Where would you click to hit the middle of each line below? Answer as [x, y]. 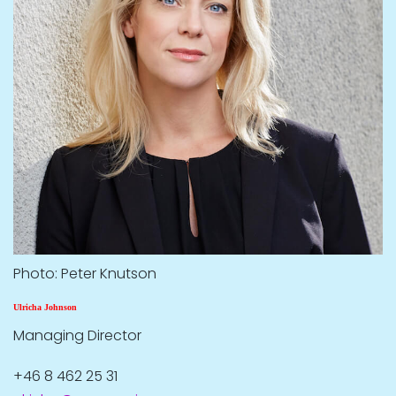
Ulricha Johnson [45, 307]
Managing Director [77, 336]
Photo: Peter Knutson [85, 273]
